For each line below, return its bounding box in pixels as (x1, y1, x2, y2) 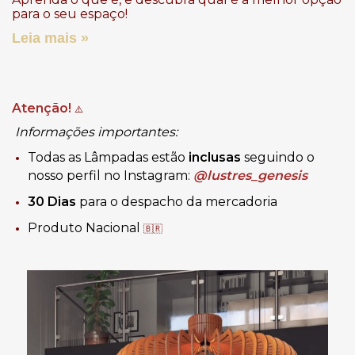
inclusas (189, 150, 241, 166)
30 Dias (28, 194, 79, 210)
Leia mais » (12, 29, 89, 47)
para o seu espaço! (12, 6, 128, 22)
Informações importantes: (12, 124, 177, 140)
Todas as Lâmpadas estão (28, 150, 189, 166)
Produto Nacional (28, 220, 143, 236)
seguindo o (241, 150, 315, 166)
